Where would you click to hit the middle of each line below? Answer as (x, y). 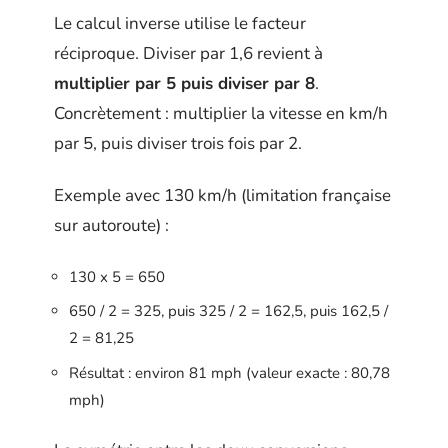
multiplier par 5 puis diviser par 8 (184, 83)
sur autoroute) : (111, 226)
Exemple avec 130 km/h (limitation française (222, 196)
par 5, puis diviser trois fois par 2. (178, 143)
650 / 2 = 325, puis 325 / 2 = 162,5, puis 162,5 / (228, 311)
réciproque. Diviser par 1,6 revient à (188, 53)
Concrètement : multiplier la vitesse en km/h (221, 113)
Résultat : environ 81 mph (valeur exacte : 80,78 (229, 372)
